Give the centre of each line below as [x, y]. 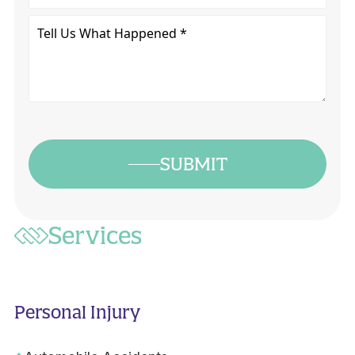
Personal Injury [77, 313]
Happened [61, 90]
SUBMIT [193, 164]
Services [95, 236]
